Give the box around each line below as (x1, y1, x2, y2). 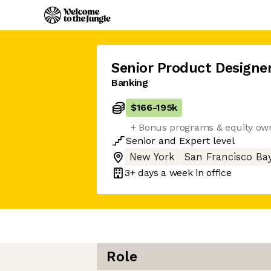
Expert (179, 135, 210, 146)
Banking (111, 77, 148, 88)
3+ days (125, 166, 158, 178)
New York (129, 151, 175, 163)
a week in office (158, 166, 232, 178)
